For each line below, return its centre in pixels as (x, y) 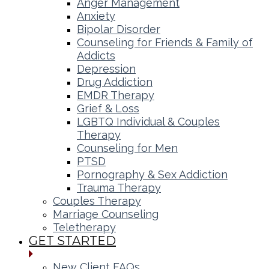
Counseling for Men (127, 148)
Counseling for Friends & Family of (165, 42)
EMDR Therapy (116, 95)
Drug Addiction (115, 82)
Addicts (96, 55)
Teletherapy (84, 227)
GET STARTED (72, 240)
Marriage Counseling (106, 214)
